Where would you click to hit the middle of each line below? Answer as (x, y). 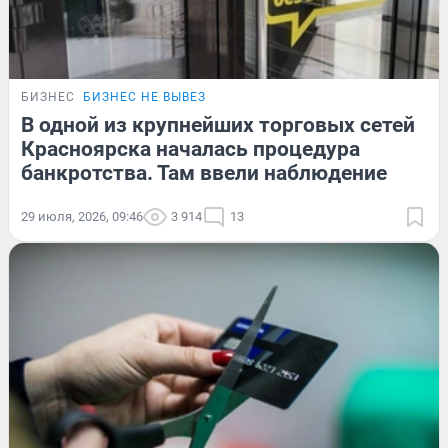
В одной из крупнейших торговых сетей (218, 124)
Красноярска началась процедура (190, 148)
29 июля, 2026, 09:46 (82, 216)
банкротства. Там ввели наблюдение (204, 172)
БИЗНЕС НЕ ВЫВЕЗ (144, 96)
